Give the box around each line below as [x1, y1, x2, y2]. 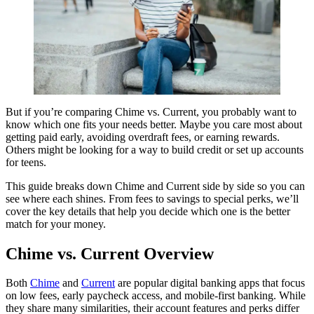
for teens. [6, 156, 46, 168]
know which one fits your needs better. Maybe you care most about [6, 118, 302, 130]
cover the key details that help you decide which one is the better [6, 205, 290, 217]
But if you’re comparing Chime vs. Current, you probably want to [6, 105, 296, 118]
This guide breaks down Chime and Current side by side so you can [6, 179, 305, 192]
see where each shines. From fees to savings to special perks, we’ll [6, 192, 299, 205]
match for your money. [6, 217, 106, 230]
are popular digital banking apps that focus [115, 277, 305, 289]
